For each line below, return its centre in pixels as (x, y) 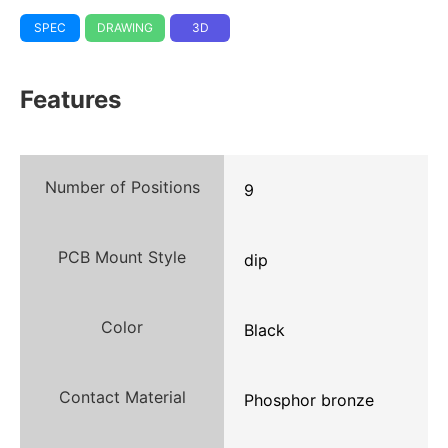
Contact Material (122, 396)
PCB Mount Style (122, 256)
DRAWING (125, 27)
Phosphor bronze (309, 399)
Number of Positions (122, 186)
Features (70, 99)
